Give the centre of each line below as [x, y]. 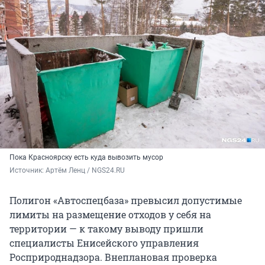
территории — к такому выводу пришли [106, 229]
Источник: [28, 171]
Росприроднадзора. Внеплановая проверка [113, 257]
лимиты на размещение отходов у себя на [110, 215]
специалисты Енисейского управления [104, 243]
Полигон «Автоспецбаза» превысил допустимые [126, 201]
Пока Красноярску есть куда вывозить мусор [86, 158]
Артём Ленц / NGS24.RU [85, 171]
